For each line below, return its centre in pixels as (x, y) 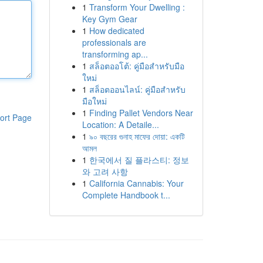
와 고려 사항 (105, 171)
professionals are (114, 42)
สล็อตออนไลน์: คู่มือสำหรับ (137, 89)
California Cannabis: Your (136, 183)
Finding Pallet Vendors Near (141, 113)
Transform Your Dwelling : (137, 7)
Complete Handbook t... (126, 195)
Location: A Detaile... (120, 124)
